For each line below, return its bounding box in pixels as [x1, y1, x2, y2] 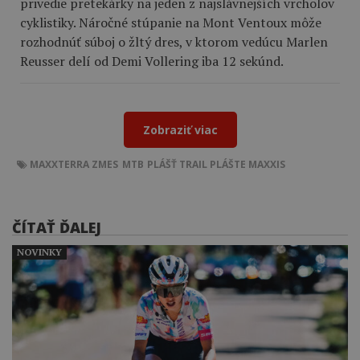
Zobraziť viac [142, 122, 218, 138]
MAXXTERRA [30, 157, 89, 172]
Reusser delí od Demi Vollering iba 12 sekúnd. [20, 52, 284, 71]
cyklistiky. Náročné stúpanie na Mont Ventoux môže [20, 14, 321, 32]
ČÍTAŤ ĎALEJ [12, 218, 101, 238]
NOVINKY [17, 246, 62, 259]
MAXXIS [248, 157, 285, 172]
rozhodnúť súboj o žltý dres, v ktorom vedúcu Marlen [20, 33, 328, 51]
